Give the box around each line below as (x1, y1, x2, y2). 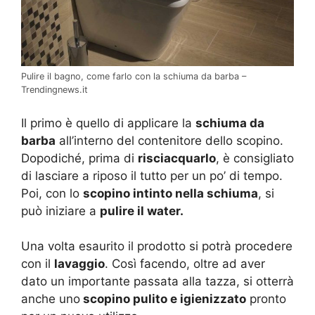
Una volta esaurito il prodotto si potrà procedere (21, 239, 292, 254)
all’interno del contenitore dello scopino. (56, 133, 283, 148)
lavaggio (54, 257, 105, 271)
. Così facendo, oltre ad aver (105, 257, 265, 271)
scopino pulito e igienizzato (80, 292, 246, 307)
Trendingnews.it (21, 84, 88, 96)
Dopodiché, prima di (21, 150, 138, 165)
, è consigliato (216, 150, 294, 165)
